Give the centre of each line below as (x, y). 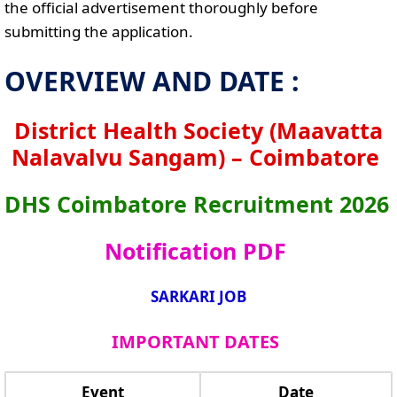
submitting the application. (99, 31)
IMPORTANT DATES (195, 341)
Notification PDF (195, 251)
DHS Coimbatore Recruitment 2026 (197, 204)
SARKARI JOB (198, 296)
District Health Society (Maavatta (198, 130)
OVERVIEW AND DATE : (152, 81)
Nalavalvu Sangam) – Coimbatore (195, 157)
